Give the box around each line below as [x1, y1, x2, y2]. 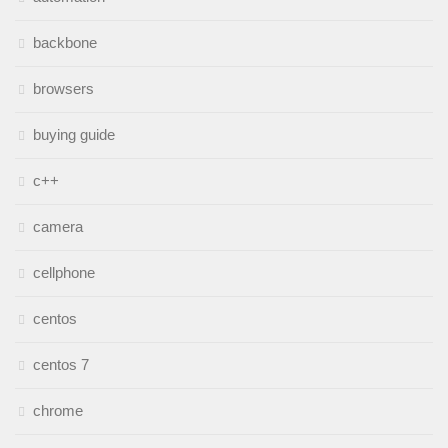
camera [33, 217, 83, 235]
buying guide [33, 125, 115, 143]
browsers [33, 79, 94, 97]
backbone [33, 33, 97, 51]
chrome [33, 401, 83, 419]
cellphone [33, 263, 95, 281]
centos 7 [33, 355, 89, 373]
